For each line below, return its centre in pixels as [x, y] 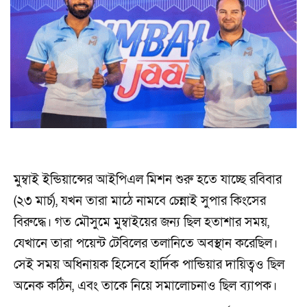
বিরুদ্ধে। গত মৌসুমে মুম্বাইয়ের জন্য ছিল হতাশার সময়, [142, 222]
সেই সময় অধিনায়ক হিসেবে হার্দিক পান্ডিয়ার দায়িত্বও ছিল [149, 265]
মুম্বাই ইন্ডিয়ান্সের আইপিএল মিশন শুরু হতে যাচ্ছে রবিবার [148, 180]
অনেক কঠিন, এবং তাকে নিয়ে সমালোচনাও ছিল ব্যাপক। [145, 286]
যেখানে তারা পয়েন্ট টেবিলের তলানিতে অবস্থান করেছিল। [146, 243]
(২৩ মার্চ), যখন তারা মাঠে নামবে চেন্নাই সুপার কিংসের [140, 201]
